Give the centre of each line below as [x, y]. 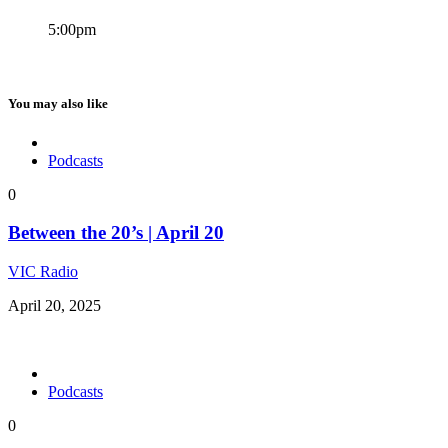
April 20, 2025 [54, 306]
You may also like [58, 103]
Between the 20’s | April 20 [116, 233]
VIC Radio [43, 272]
